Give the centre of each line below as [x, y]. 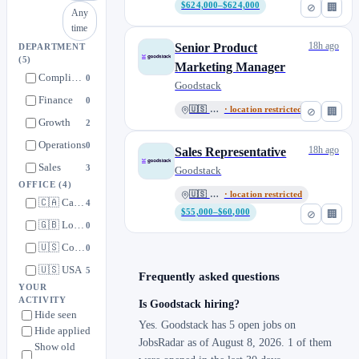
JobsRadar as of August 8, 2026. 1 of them [236, 343]
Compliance [77, 78]
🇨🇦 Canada [79, 203]
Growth [54, 123]
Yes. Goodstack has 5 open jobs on [218, 325]
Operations [62, 145]
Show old [55, 347]
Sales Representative [231, 152]
